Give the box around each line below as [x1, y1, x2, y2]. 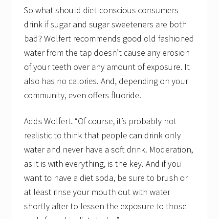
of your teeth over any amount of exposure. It [24, 61, 190, 73]
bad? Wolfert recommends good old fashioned [24, 33, 194, 44]
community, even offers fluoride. [24, 89, 141, 101]
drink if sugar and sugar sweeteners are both [24, 19, 187, 30]
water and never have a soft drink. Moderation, [24, 144, 193, 155]
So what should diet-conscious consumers [24, 4, 178, 16]
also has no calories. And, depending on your [24, 75, 188, 87]
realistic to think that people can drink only [24, 130, 181, 141]
